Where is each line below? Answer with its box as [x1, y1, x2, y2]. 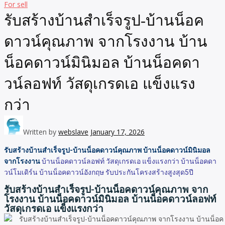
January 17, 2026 [90, 127, 145, 137]
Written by [23, 127, 58, 137]
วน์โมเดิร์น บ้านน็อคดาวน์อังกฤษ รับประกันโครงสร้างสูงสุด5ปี [4, 168, 193, 176]
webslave [58, 127, 88, 137]
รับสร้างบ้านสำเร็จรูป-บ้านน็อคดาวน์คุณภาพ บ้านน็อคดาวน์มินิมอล [4, 146, 210, 154]
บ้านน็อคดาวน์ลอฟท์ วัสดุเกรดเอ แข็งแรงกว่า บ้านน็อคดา [42, 157, 216, 165]
